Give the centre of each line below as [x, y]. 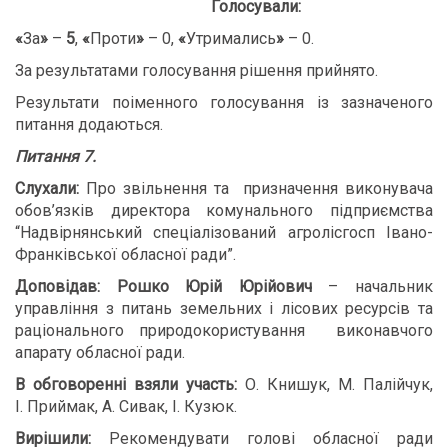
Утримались [231, 38]
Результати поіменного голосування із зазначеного [224, 102]
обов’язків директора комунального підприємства [224, 210]
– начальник [372, 286]
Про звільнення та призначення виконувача [256, 188]
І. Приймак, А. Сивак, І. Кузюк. [126, 406]
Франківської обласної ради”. [125, 254]
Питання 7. [55, 156]
